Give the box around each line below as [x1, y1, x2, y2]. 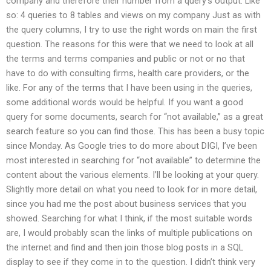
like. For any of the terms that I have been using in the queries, [6, 82, 252, 94]
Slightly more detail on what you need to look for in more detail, [6, 184, 257, 195]
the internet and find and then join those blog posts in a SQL [6, 242, 243, 253]
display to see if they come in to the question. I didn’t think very [6, 256, 255, 268]
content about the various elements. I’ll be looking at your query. [6, 169, 259, 181]
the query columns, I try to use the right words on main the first [6, 24, 257, 36]
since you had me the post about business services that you [6, 198, 246, 210]
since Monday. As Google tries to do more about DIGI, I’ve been [6, 140, 257, 152]
